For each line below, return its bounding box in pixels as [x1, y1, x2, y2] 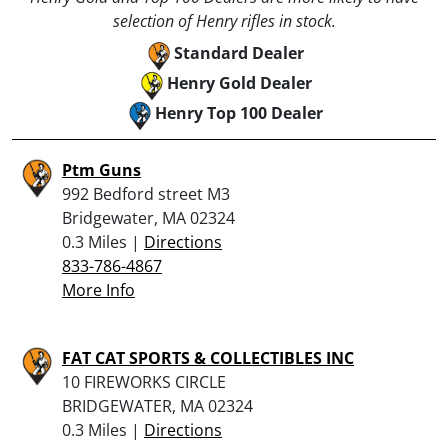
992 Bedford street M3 [62, 182, 230, 205]
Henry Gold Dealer [166, 71, 312, 94]
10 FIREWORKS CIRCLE [62, 370, 226, 393]
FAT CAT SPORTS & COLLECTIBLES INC [62, 346, 354, 369]
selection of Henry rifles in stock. [112, 9, 336, 32]
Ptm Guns [62, 158, 141, 181]
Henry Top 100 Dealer [155, 101, 323, 124]
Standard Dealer [174, 41, 304, 64]
